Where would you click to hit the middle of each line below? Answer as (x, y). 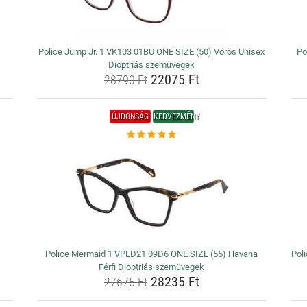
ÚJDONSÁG (130, 116)
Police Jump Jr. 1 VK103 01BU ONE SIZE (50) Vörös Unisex (152, 52)
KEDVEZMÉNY (176, 116)
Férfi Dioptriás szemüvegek (152, 267)
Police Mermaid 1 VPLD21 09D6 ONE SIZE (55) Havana (152, 254)
